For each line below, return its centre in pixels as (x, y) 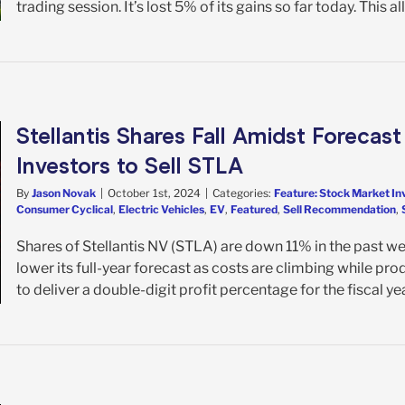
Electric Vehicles (161, 209)
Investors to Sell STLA (130, 165)
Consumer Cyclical (65, 209)
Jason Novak (64, 193)
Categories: (243, 193)
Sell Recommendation (339, 209)
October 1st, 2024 (154, 193)
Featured (254, 209)
